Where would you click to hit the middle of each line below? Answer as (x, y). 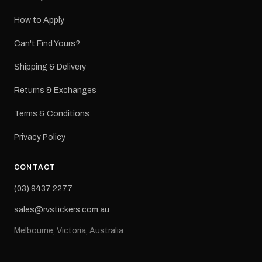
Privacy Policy (40, 137)
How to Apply (39, 20)
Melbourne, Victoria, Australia (69, 231)
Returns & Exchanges (55, 91)
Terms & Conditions (52, 114)
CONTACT (35, 168)
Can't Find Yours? (47, 44)
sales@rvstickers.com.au (62, 210)
